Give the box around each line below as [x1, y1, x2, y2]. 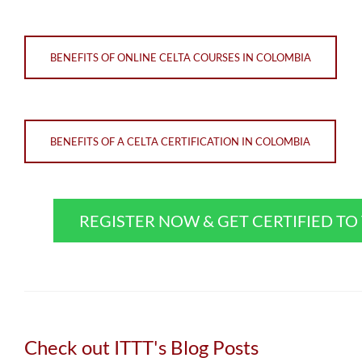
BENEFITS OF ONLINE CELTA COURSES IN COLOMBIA [50, 50, 311, 64]
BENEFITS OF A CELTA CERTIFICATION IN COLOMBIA [50, 134, 310, 148]
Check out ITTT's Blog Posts [24, 335, 259, 359]
